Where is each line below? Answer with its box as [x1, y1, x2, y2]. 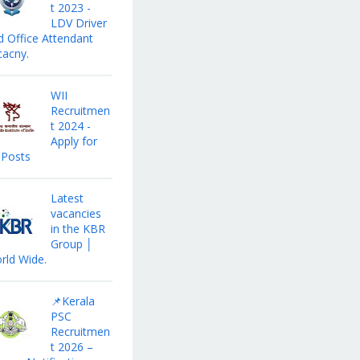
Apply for [50, 133, 97, 149]
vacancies [50, 206, 101, 222]
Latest [50, 190, 84, 207]
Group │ [50, 236, 93, 252]
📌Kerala [50, 293, 95, 309]
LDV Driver [50, 15, 107, 31]
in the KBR [50, 221, 105, 237]
